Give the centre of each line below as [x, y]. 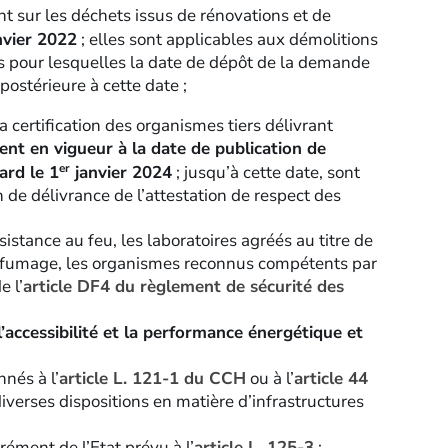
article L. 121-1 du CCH [152, 379]
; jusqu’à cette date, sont [265, 172]
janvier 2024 [120, 172]
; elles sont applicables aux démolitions [227, 39]
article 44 [330, 379]
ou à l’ [269, 379]
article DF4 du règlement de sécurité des [183, 287]
